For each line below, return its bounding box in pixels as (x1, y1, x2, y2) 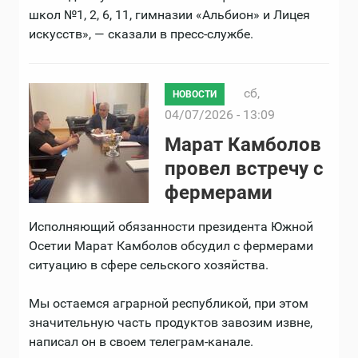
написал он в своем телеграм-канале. (29, 334, 253, 350)
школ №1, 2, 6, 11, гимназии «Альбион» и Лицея (29, 7, 310, 23)
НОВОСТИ (173, 89, 217, 101)
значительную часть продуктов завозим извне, (29, 315, 312, 331)
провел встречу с (165, 157, 324, 181)
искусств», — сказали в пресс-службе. (29, 26, 253, 42)
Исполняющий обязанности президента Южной (29, 219, 313, 235)
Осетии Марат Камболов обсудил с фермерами (29, 238, 313, 254)
